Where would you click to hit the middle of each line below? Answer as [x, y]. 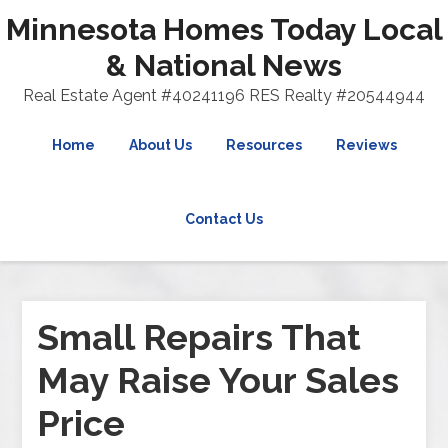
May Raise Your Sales [218, 380]
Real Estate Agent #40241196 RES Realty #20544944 [224, 95]
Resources [263, 145]
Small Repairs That [199, 337]
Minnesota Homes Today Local [224, 29]
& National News [224, 65]
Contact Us [224, 219]
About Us [160, 145]
